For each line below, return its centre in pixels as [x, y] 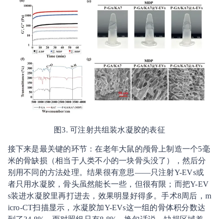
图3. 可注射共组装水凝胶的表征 [109, 130]
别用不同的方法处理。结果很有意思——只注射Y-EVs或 [106, 172]
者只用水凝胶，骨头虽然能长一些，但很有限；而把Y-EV [108, 184]
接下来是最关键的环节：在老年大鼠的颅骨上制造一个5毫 [109, 149]
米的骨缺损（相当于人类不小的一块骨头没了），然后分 [107, 160]
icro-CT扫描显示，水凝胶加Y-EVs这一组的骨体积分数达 [107, 207]
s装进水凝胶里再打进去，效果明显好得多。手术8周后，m [109, 196]
